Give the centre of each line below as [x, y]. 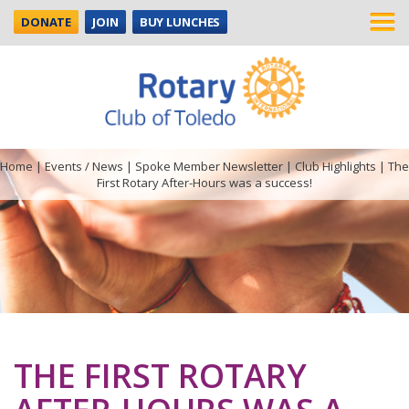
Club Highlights [336, 167]
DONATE [47, 22]
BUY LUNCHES [180, 22]
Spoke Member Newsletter [209, 167]
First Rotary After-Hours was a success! [204, 183]
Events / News [84, 167]
